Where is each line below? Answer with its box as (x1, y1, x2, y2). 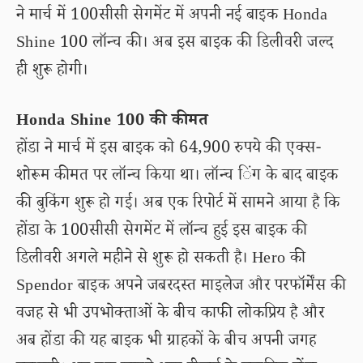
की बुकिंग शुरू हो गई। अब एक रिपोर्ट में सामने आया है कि (16, 192, 340, 218)
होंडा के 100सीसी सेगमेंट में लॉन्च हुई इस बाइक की (16, 220, 308, 246)
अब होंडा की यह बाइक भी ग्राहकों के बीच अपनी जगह (16, 330, 317, 356)
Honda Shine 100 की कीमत (16, 109, 208, 135)
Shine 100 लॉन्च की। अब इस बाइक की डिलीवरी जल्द (16, 32, 334, 58)
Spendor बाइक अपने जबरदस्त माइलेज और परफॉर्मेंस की (16, 275, 347, 301)
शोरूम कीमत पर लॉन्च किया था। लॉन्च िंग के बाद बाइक (16, 164, 339, 190)
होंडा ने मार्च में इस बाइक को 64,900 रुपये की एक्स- (16, 137, 322, 163)
